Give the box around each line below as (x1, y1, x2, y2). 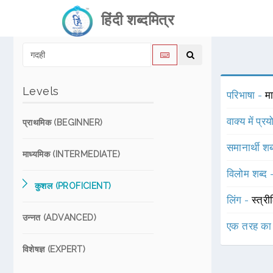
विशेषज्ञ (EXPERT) (23, 244, 86, 254)
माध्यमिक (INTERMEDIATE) (23, 149, 120, 159)
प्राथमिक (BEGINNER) (23, 118, 103, 127)
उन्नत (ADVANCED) (23, 213, 96, 222)
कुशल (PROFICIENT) (35, 181, 112, 191)
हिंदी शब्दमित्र (93, 11, 174, 29)
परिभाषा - (227, 89, 265, 101)
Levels (23, 85, 59, 97)
